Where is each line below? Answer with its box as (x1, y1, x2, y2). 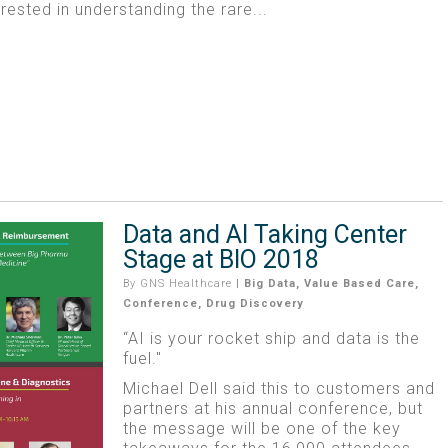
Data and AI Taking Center (122, 219, 407, 249)
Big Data (243, 276, 296, 290)
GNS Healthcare (139, 276, 232, 290)
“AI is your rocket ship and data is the (122, 328, 420, 348)
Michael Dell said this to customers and (122, 378, 435, 398)
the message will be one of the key (122, 418, 401, 438)
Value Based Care (303, 276, 415, 290)
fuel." (122, 348, 162, 368)
